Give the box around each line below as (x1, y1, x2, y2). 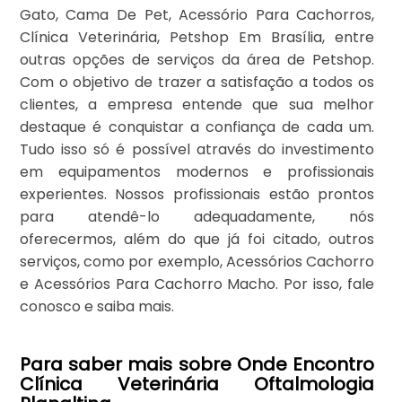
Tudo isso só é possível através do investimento (19, 139, 375, 161)
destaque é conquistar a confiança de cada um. (19, 117, 375, 138)
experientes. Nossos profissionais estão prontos (19, 184, 375, 205)
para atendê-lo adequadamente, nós (19, 206, 375, 228)
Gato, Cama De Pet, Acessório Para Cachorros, (19, 4, 375, 26)
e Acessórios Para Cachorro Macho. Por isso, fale (19, 274, 375, 295)
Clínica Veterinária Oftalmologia (19, 371, 375, 398)
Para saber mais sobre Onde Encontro (19, 352, 375, 378)
